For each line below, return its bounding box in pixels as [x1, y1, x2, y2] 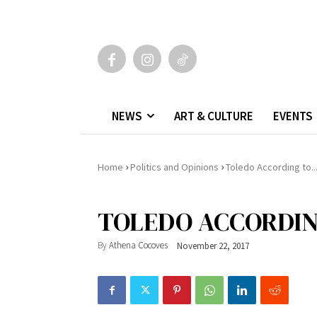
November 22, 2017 [177, 239, 249, 252]
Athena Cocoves [109, 239, 168, 252]
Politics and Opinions [130, 160, 219, 173]
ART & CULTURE [174, 108, 253, 124]
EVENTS [273, 108, 313, 124]
